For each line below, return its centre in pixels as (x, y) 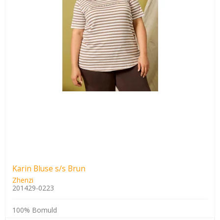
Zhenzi (23, 180)
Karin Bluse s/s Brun (49, 169)
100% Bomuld (35, 210)
